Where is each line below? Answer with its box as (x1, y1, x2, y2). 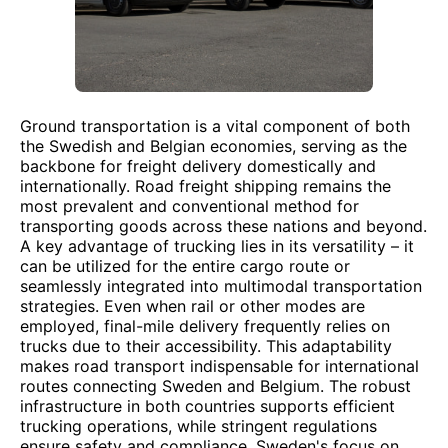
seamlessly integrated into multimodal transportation (20, 276, 422, 296)
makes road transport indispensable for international (20, 356, 419, 376)
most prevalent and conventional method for (20, 196, 359, 216)
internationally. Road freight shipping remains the (20, 176, 391, 196)
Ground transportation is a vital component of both (20, 116, 410, 136)
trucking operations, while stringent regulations (20, 416, 377, 436)
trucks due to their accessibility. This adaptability (20, 336, 392, 356)
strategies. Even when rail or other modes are (20, 296, 365, 316)
